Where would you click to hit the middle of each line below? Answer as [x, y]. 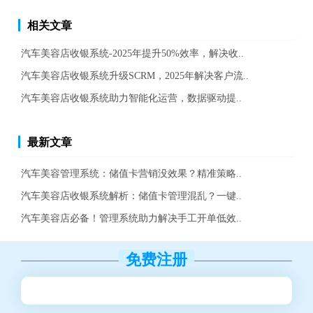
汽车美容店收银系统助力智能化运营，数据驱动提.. [131, 97]
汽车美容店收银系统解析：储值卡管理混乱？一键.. [131, 195]
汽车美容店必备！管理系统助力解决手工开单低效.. [131, 218]
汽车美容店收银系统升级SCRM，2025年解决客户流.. [135, 75]
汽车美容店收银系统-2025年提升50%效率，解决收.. [132, 53]
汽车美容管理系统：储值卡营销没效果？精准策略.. [131, 173]
